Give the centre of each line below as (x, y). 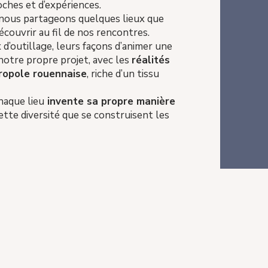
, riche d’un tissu (123, 74)
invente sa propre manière (109, 101)
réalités (150, 60)
